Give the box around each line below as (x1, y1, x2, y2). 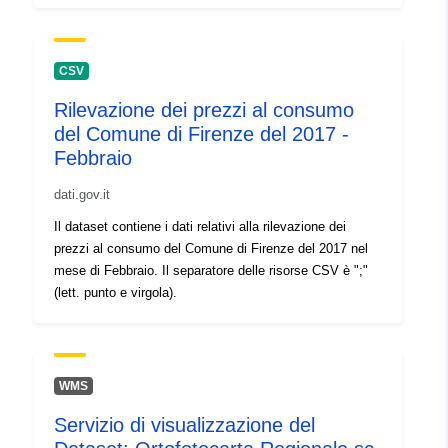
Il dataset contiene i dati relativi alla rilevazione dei (54, 219, 346, 235)
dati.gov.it (54, 187, 110, 203)
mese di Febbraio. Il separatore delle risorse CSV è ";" (54, 263, 368, 279)
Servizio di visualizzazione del (54, 414, 315, 437)
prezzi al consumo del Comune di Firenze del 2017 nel (54, 241, 368, 257)
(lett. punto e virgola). (54, 285, 177, 301)
